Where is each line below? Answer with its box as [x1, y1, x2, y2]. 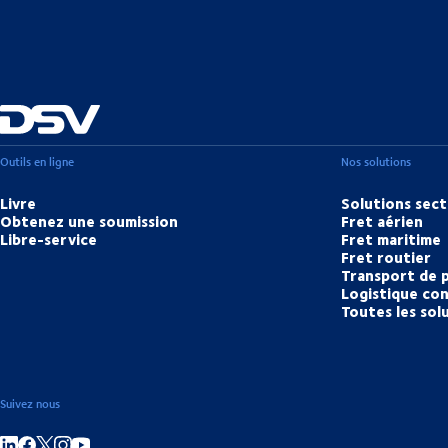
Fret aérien [341, 209, 424, 234]
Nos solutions [341, 153, 412, 171]
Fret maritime [341, 227, 442, 252]
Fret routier [341, 245, 432, 270]
